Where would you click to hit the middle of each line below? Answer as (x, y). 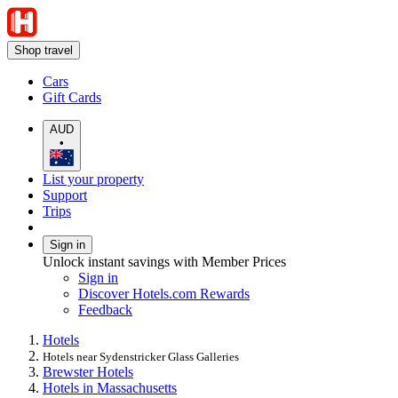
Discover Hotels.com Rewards (164, 293)
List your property (93, 179)
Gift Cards (72, 97)
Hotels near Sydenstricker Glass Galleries (141, 356)
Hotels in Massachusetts (110, 387)
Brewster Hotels (88, 371)
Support (65, 195)
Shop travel (44, 50)
